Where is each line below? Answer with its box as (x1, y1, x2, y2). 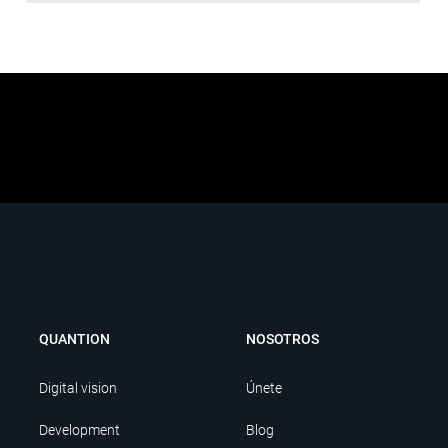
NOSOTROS (246, 331, 320, 347)
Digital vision (38, 380, 117, 396)
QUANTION (38, 331, 110, 347)
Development (38, 422, 120, 438)
